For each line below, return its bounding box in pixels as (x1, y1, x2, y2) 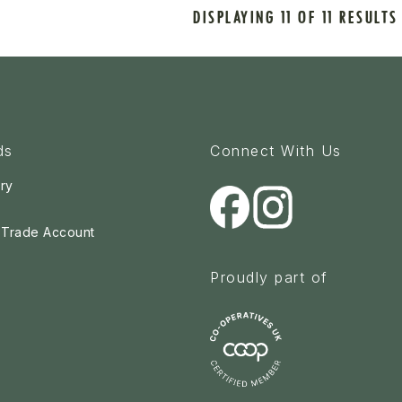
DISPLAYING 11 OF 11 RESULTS (193, 6, 398, 28)
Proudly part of (210, 267, 328, 286)
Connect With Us (210, 141, 342, 160)
